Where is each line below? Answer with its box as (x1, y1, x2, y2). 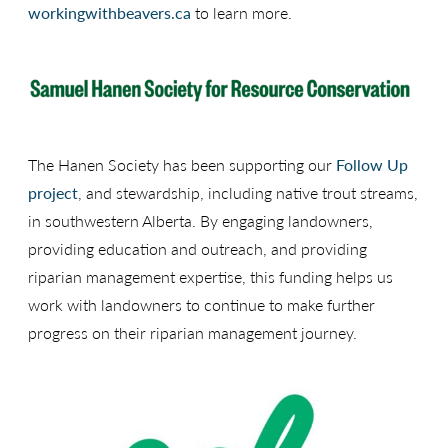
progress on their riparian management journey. (28, 320, 357, 344)
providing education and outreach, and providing (28, 236, 367, 260)
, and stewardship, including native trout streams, (78, 180, 418, 204)
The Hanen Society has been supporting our (28, 152, 336, 176)
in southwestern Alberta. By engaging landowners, (28, 208, 373, 232)
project (28, 180, 78, 204)
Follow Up (336, 152, 408, 176)
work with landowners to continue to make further (28, 292, 375, 316)
